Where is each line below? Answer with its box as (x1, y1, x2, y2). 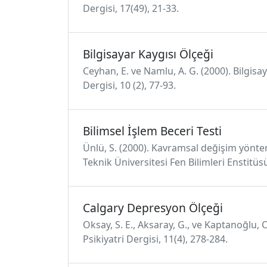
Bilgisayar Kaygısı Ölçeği (83, 46, 213, 62)
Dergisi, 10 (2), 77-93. (83, 79, 176, 92)
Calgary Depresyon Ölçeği (83, 200, 223, 216)
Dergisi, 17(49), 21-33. (83, 2, 179, 15)
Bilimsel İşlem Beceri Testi (83, 123, 222, 139)
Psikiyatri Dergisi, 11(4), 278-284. (83, 232, 228, 246)
